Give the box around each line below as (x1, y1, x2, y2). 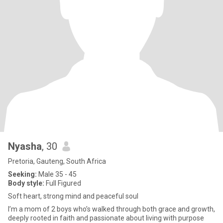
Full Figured (44, 179, 81, 187)
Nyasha (8, 140, 42, 152)
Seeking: (8, 170, 37, 178)
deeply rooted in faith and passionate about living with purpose (8, 214, 204, 222)
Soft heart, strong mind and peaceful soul (8, 192, 138, 200)
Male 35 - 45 (37, 170, 77, 178)
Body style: (8, 179, 44, 187)
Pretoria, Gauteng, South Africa (8, 157, 106, 165)
